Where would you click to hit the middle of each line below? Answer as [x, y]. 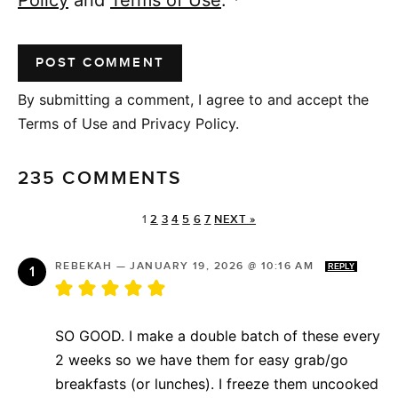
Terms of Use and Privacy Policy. [128, 123]
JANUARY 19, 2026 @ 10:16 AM [224, 266]
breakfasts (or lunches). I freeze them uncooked [217, 383]
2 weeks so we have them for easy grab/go [202, 359]
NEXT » [235, 219]
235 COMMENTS [100, 178]
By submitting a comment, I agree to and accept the [193, 99]
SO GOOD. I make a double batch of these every [218, 335]
